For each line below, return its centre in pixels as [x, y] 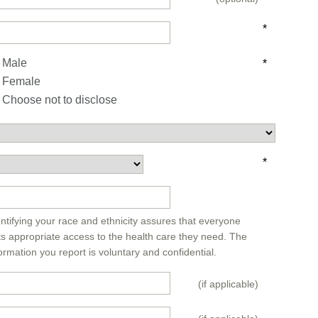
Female [21, 81]
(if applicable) [228, 284]
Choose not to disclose [60, 100]
